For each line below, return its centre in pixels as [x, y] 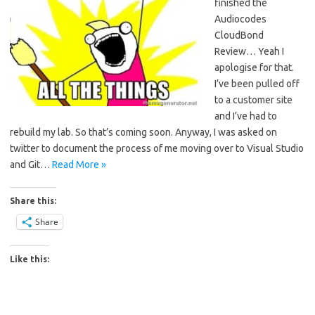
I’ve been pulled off [257, 83]
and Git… [31, 164]
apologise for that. [254, 67]
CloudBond [239, 35]
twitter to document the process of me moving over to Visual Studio [157, 148]
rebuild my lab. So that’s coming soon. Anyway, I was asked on [143, 132]
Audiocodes [240, 19]
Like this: [30, 259]
